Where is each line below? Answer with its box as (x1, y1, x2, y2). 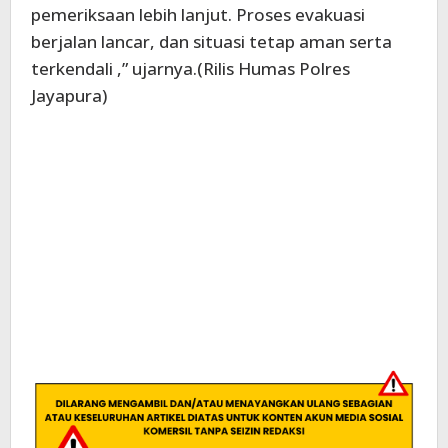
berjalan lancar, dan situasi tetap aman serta (31, 30, 392, 54)
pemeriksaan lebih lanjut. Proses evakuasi (31, 3, 365, 27)
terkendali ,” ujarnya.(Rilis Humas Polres (31, 57, 350, 81)
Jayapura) (31, 84, 107, 108)
